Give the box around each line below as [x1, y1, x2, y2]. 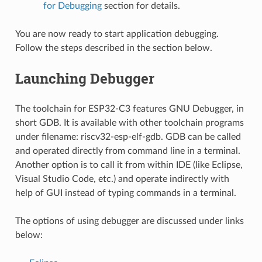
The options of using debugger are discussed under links [15, 216, 244, 226]
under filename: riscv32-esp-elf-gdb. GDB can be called [15, 132, 241, 142]
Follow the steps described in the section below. [15, 43, 212, 53]
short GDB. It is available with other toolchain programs [15, 118, 244, 128]
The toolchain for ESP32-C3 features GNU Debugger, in [15, 104, 244, 114]
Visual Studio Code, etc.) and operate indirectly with [15, 174, 229, 184]
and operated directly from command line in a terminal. [15, 146, 240, 156]
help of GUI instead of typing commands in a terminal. [15, 188, 236, 198]
